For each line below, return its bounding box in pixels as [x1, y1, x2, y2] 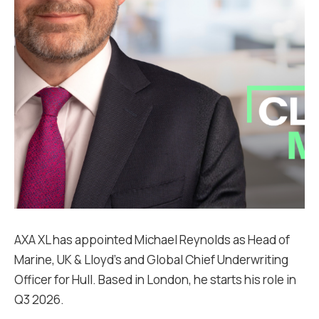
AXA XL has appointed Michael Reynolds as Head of [14, 231, 290, 248]
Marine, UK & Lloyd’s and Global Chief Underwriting [14, 251, 288, 268]
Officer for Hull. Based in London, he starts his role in [14, 271, 296, 288]
